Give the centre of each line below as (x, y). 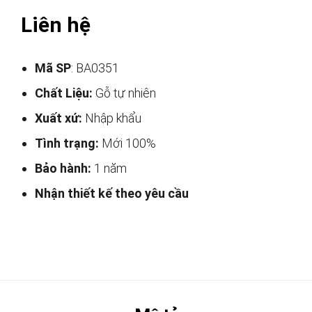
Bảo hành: (63, 169)
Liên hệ (56, 25)
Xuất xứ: (58, 118)
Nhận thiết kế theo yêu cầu (112, 194)
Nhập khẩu (112, 118)
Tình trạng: (67, 143)
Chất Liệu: (64, 93)
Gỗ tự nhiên (124, 93)
